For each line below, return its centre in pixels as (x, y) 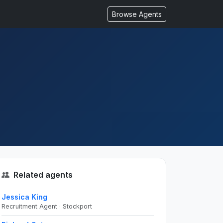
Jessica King (24, 197)
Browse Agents (137, 14)
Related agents (43, 175)
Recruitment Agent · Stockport (47, 206)
